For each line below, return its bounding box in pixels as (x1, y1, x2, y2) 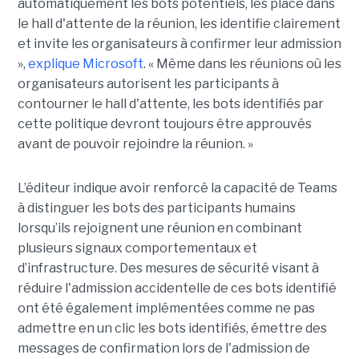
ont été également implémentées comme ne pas (17, 300, 315, 316)
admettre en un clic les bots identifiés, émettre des (17, 320, 327, 336)
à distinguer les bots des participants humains (17, 200, 296, 216)
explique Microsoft (27, 55, 143, 71)
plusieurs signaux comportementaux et (17, 240, 257, 256)
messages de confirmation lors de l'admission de (17, 340, 310, 356)
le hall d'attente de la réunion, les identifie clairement (17, 15, 341, 31)
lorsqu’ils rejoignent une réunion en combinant (17, 220, 302, 236)
